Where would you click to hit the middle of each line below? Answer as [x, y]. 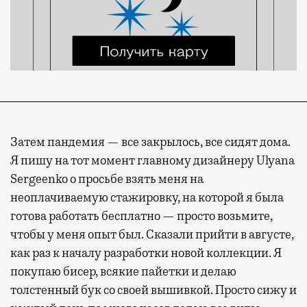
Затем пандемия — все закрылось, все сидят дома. [150, 142]
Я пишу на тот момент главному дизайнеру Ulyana [152, 160]
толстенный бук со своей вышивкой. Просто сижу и [153, 290]
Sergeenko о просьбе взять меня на [107, 179]
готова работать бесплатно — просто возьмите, [142, 216]
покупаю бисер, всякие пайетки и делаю [123, 271]
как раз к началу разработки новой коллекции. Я [146, 253]
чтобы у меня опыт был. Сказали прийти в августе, [152, 234]
